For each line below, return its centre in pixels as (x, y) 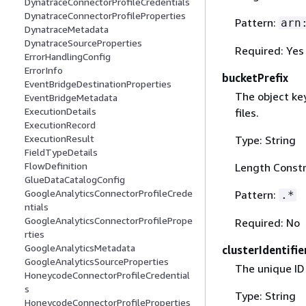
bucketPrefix (255, 78)
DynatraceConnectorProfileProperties (105, 16)
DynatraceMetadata (67, 29)
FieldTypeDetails (61, 152)
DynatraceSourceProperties (83, 43)
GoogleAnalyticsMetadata (80, 248)
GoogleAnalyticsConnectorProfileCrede (109, 193)
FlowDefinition (56, 166)
